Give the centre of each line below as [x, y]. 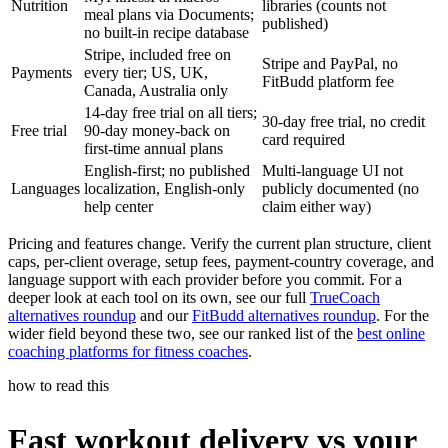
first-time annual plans [153, 149]
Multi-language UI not [332, 171]
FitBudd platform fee [328, 82]
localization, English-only [164, 189]
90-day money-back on [157, 131]
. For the [402, 316]
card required [303, 140]
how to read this [58, 386]
